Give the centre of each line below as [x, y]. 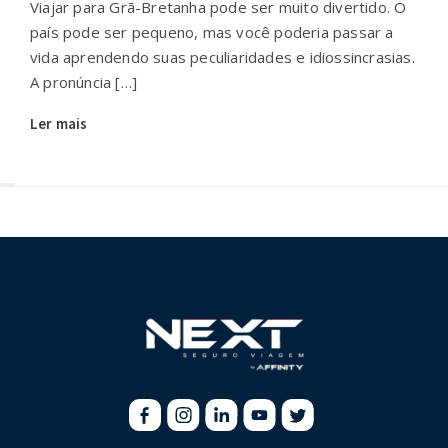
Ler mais [59, 123]
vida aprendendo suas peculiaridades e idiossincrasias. [222, 56]
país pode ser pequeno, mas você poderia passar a [212, 31]
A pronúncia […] [83, 81]
